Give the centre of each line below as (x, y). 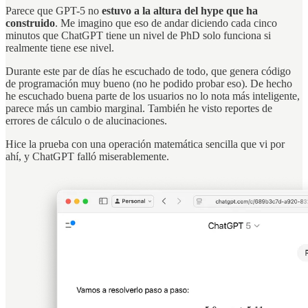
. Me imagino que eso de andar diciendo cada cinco (166, 23)
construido (30, 23)
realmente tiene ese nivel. (60, 47)
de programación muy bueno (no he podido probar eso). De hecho (149, 83)
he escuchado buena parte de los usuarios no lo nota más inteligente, (153, 96)
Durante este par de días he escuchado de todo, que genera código (148, 71)
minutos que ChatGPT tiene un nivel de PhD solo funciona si (138, 35)
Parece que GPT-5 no (54, 10)
